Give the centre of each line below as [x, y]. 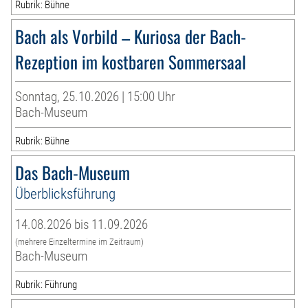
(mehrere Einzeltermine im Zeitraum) [80, 242]
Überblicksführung [66, 194]
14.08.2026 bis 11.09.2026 [82, 225]
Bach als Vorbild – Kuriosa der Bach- [131, 36]
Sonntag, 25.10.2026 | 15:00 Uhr [96, 97]
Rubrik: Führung [46, 285]
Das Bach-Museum [73, 173]
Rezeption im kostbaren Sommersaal [131, 62]
